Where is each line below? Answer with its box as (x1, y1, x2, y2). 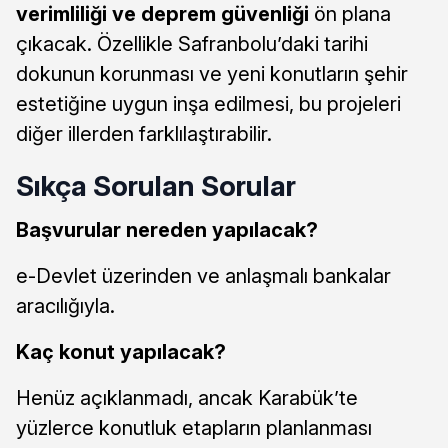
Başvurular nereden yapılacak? (16, 217, 318, 242)
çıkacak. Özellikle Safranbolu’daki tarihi (16, 31, 368, 56)
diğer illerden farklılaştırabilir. (16, 121, 272, 146)
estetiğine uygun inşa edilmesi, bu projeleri (16, 91, 401, 116)
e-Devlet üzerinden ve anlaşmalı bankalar (16, 263, 391, 288)
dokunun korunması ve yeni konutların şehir (16, 61, 408, 86)
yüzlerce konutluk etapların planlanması (16, 415, 372, 440)
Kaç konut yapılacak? (16, 339, 226, 364)
